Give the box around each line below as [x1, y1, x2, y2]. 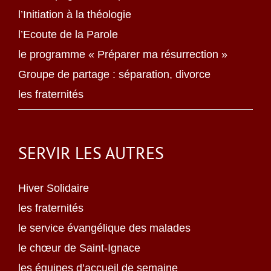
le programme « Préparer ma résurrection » [18, 48, 227, 60]
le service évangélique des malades [18, 222, 191, 234]
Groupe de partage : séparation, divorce [18, 68, 211, 80]
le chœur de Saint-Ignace [18, 242, 140, 254]
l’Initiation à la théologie [18, 8, 131, 21]
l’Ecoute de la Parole [18, 28, 118, 41]
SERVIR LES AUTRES [18, 142, 164, 164]
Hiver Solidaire [18, 182, 89, 194]
